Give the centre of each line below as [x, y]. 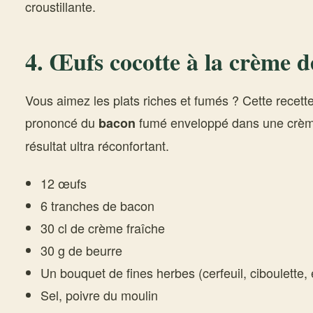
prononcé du [62, 122]
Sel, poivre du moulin [99, 295]
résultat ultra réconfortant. [97, 145]
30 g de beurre [81, 250]
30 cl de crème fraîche [102, 228]
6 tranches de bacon [97, 205]
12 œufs [63, 183]
